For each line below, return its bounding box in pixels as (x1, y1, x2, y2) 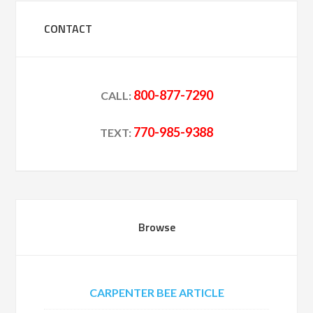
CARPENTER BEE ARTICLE (89, 286, 224, 299)
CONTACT (44, 20, 93, 37)
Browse (138, 219, 175, 235)
